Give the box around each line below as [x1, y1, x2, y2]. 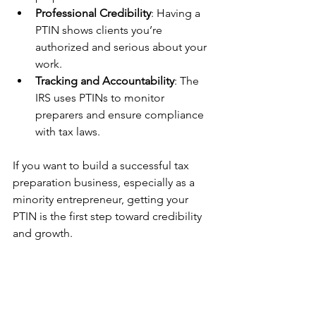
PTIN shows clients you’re [35, 23, 165, 37]
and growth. [13, 226, 73, 240]
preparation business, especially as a [13, 176, 197, 189]
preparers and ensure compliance [35, 108, 207, 121]
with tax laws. [35, 125, 100, 138]
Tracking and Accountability [35, 74, 174, 87]
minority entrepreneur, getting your [13, 193, 191, 206]
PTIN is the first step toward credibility [13, 209, 205, 223]
